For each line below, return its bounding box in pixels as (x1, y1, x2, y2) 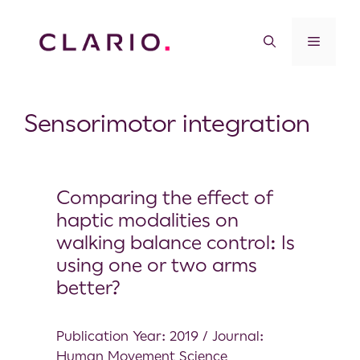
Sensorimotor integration (24, 108, 310, 137)
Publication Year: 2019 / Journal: (56, 327, 264, 344)
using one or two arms (56, 253, 257, 276)
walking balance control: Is (56, 231, 295, 254)
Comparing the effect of (56, 186, 273, 209)
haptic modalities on (56, 208, 239, 231)
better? (56, 276, 121, 299)
